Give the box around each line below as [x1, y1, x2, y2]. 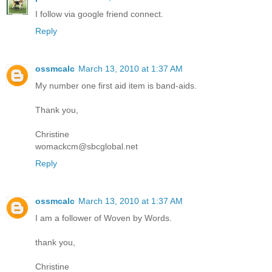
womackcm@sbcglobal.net [35, 141, 138, 151]
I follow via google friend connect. [35, 9, 163, 19]
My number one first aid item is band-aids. [35, 81, 197, 90]
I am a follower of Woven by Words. [35, 212, 172, 223]
